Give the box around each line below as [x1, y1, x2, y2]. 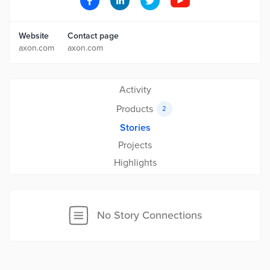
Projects [118, 139, 152, 151]
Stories [119, 122, 151, 134]
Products [116, 102, 153, 115]
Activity [119, 84, 151, 96]
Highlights [113, 157, 157, 169]
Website [19, 31, 49, 41]
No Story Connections [96, 209, 202, 222]
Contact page [67, 31, 119, 41]
